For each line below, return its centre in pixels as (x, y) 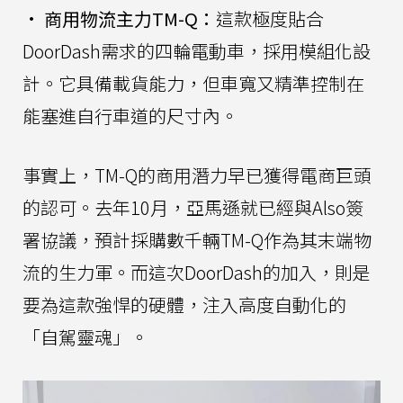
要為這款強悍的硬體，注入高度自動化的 (184, 305)
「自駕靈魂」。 (85, 337)
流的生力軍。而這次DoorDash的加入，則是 (197, 273)
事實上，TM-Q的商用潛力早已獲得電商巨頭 (197, 175)
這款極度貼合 (270, 19)
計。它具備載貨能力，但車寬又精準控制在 (193, 84)
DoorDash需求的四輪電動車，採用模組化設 (197, 51)
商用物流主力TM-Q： (130, 19)
